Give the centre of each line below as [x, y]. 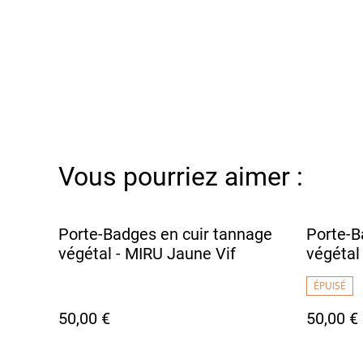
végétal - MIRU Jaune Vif [147, 253]
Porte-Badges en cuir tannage [165, 234]
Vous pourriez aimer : [181, 176]
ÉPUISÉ [330, 285]
